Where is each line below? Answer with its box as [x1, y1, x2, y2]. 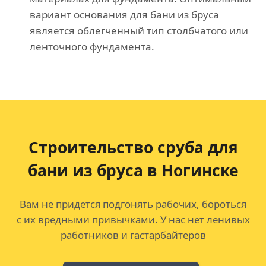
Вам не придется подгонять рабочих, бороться [20, 197, 246, 211]
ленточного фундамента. [30, 40, 154, 54]
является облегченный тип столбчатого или [30, 24, 248, 38]
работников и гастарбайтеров [60, 228, 206, 242]
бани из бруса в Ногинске [27, 160, 239, 182]
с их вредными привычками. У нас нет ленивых [16, 213, 250, 227]
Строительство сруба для [28, 137, 238, 159]
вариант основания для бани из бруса [30, 8, 219, 22]
